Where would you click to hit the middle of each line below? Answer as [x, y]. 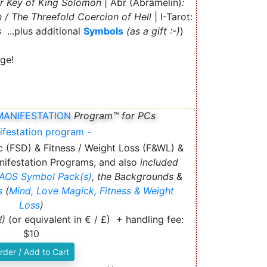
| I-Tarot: [172, 16]
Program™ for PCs [113, 115]
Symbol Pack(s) [56, 176]
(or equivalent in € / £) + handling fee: [96, 219]
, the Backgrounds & [137, 176]
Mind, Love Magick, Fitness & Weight [91, 190]
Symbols [103, 31]
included [159, 162]
